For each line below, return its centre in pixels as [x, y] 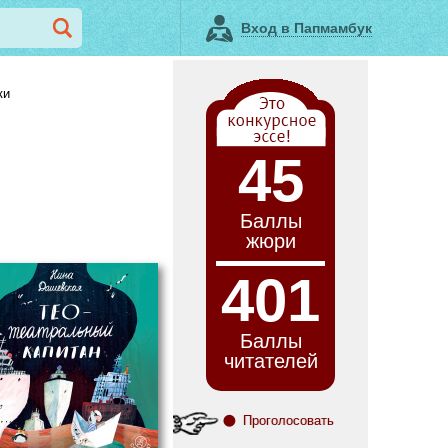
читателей [270, 361]
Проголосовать [288, 420]
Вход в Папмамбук [307, 28]
